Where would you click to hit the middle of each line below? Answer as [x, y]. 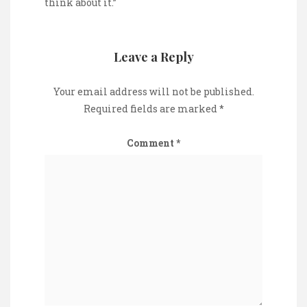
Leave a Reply [153, 57]
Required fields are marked [151, 108]
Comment [151, 143]
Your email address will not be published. [153, 91]
